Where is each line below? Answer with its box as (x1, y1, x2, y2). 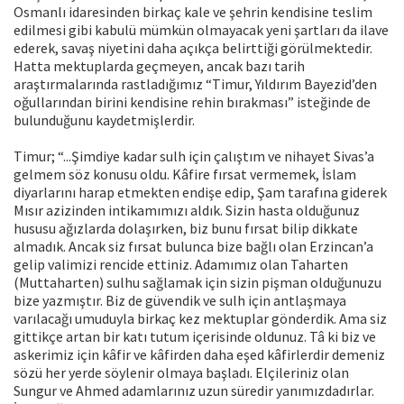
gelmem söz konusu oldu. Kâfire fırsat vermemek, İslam (14, 165, 356, 184)
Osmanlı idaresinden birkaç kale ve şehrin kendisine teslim (14, 3, 372, 22)
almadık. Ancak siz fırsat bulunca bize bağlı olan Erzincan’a (14, 237, 373, 256)
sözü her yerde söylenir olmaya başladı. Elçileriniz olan (14, 363, 349, 382)
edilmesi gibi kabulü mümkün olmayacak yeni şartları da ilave (14, 21, 389, 40)
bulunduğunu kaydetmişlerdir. (14, 111, 195, 130)
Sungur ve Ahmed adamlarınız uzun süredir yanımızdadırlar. (14, 381, 374, 400)
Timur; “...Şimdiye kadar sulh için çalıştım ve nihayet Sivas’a (14, 147, 374, 166)
